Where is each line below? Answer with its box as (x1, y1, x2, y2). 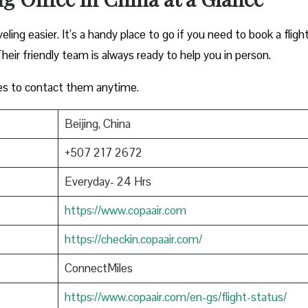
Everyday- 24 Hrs (64, 173, 151, 189)
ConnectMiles (64, 260, 133, 276)
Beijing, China (64, 115, 131, 131)
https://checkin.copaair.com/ (64, 231, 202, 247)
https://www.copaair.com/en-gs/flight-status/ (64, 289, 287, 305)
